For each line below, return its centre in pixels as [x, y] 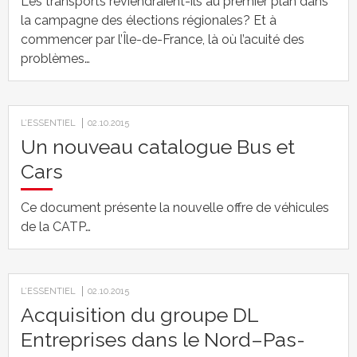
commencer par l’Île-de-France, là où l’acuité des [163, 39]
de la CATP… [56, 227]
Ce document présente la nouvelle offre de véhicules [175, 208]
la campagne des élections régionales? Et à [149, 20]
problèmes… [55, 59]
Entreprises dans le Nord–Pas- [163, 339]
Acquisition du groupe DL [139, 315]
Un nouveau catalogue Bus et [158, 147]
